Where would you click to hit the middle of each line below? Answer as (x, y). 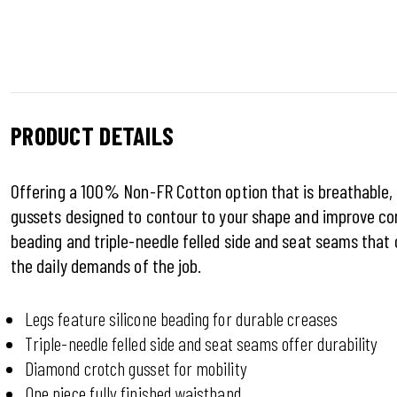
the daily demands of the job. (106, 265)
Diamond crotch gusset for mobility (136, 368)
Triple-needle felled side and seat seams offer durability (202, 343)
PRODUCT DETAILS (93, 136)
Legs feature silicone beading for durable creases (181, 318)
